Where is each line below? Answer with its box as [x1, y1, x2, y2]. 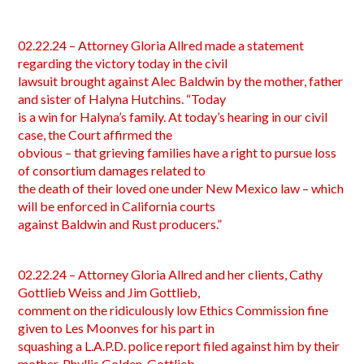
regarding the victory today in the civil [18, 55, 228, 71]
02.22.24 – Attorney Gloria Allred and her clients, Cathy [18, 266, 323, 282]
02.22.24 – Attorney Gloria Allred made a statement [18, 37, 305, 53]
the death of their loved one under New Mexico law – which [18, 180, 344, 196]
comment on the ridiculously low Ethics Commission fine [18, 302, 329, 318]
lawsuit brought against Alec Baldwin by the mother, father [18, 73, 344, 89]
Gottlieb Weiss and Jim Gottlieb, [18, 284, 201, 300]
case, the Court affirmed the [18, 127, 173, 142]
